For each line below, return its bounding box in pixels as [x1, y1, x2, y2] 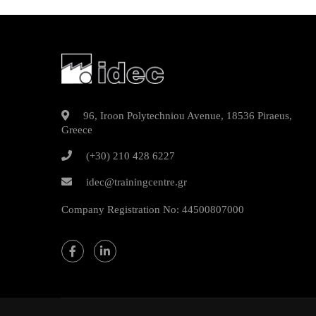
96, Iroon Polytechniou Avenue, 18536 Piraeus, [83, 110, 292, 122]
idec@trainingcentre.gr [86, 176, 187, 188]
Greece [61, 124, 92, 136]
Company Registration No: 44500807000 [61, 204, 244, 216]
